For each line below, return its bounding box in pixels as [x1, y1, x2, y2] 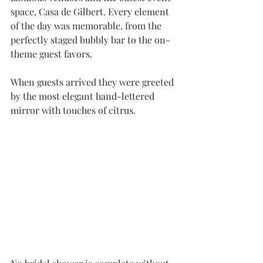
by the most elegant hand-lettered [11, 90, 157, 102]
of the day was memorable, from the [11, 19, 164, 32]
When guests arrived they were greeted [11, 76, 176, 88]
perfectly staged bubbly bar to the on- [11, 33, 170, 46]
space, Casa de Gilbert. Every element [11, 5, 171, 18]
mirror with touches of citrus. [11, 104, 136, 116]
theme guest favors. [11, 48, 95, 60]
